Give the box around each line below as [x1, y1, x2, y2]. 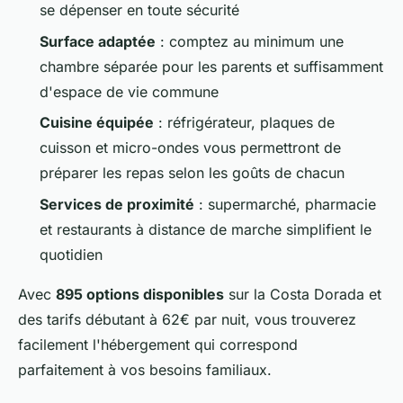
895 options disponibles [56, 284, 224, 303]
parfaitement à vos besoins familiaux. [18, 360, 272, 379]
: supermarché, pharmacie [194, 194, 376, 213]
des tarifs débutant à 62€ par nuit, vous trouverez [18, 309, 356, 328]
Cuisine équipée [40, 113, 154, 132]
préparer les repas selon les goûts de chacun [40, 164, 345, 183]
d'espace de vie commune [40, 82, 219, 101]
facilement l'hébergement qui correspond [18, 335, 298, 354]
